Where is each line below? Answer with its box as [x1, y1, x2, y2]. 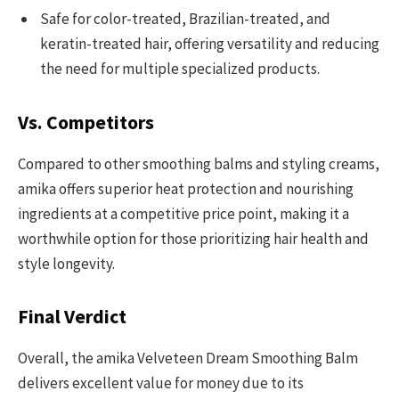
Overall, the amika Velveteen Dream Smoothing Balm [18, 348, 358, 369]
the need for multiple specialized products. [40, 59, 320, 79]
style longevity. [18, 254, 115, 274]
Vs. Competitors [18, 110, 154, 134]
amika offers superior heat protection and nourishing [18, 179, 354, 199]
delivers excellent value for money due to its [18, 373, 304, 394]
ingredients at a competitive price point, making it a [18, 204, 349, 224]
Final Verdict [18, 304, 126, 329]
